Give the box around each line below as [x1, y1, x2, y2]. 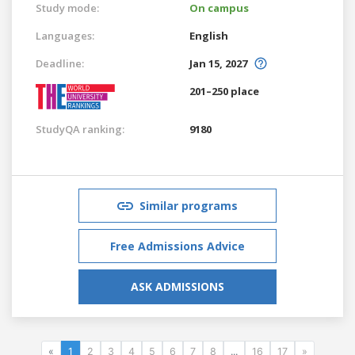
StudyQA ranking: [36, 121, 124, 136]
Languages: [36, 28, 94, 43]
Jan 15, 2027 [189, 55, 247, 71]
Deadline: [36, 55, 84, 71]
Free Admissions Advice [110, 238, 245, 254]
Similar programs [139, 197, 238, 213]
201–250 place [189, 83, 259, 98]
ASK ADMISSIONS [131, 278, 224, 294]
